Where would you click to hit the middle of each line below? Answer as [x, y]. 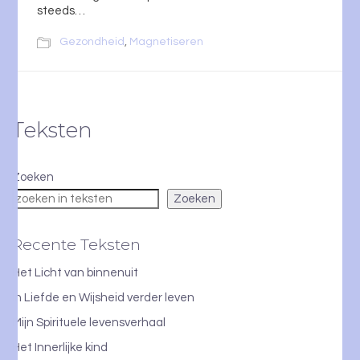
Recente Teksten [76, 244]
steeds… [61, 10]
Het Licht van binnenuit [75, 273]
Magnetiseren [166, 41]
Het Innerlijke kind [60, 348]
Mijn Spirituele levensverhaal [89, 323]
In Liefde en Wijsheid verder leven [103, 298]
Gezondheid [92, 41]
